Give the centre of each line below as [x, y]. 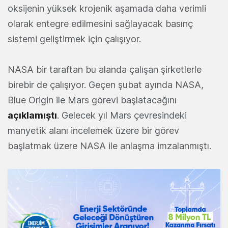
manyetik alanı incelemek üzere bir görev [93, 131]
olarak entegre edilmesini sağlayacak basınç [100, 24]
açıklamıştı [32, 116]
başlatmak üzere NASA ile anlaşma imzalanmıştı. [111, 146]
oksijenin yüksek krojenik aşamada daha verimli [107, 9]
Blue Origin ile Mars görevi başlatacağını [92, 100]
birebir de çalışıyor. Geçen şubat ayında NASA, [106, 85]
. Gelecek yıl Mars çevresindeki [122, 116]
